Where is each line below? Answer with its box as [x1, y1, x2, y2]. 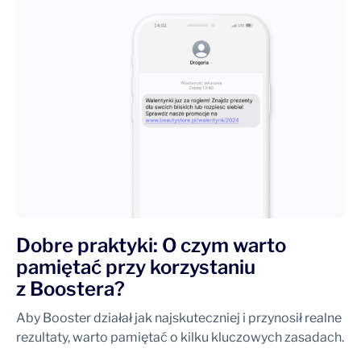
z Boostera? [16, 276, 125, 301]
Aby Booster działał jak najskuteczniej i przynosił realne [16, 309, 342, 326]
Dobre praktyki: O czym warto [16, 233, 286, 257]
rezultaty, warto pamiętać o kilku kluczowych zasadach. [16, 329, 344, 345]
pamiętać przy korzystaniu [16, 255, 255, 279]
